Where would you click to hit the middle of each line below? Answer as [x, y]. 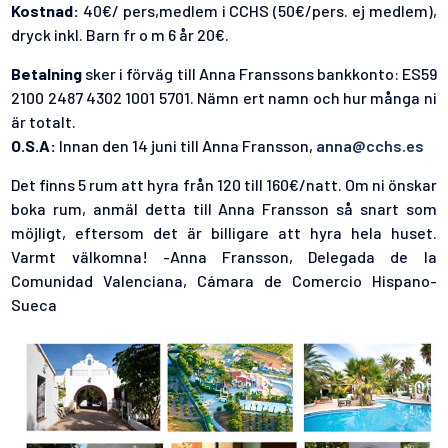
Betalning [47, 74]
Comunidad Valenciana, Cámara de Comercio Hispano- [224, 281]
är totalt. [44, 122]
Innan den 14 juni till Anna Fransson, [185, 146]
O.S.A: [34, 146]
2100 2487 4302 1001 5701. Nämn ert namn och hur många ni [224, 98]
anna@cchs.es [369, 146]
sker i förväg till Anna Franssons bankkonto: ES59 [259, 74]
